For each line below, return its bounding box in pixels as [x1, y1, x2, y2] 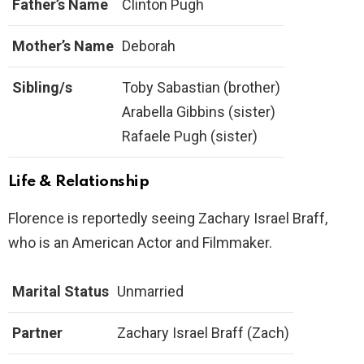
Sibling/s [12, 79, 72, 96]
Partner [12, 324, 63, 341]
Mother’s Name [12, 37, 114, 54]
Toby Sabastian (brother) [122, 79, 280, 96]
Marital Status [12, 283, 109, 300]
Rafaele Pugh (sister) [122, 128, 258, 145]
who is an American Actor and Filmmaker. [8, 234, 272, 251]
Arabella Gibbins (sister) [122, 103, 275, 120]
